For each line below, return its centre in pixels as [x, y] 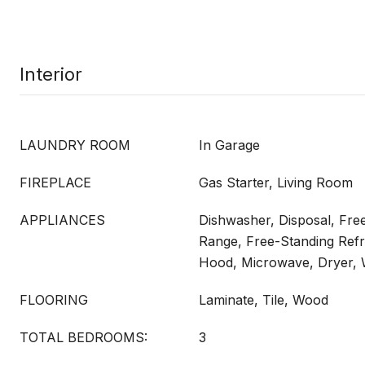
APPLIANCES [62, 220]
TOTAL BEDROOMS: [84, 337]
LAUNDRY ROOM [75, 145]
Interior [51, 74]
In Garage [229, 145]
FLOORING [54, 300]
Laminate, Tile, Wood [264, 300]
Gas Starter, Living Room [276, 182]
